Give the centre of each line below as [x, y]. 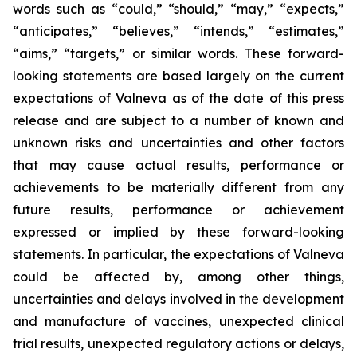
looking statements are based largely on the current [178, 76]
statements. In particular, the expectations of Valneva [178, 254]
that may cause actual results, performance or [178, 165]
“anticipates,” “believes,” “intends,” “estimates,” [178, 31]
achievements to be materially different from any [178, 187]
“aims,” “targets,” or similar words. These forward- [178, 53]
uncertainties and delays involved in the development [178, 299]
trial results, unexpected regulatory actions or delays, [178, 343]
